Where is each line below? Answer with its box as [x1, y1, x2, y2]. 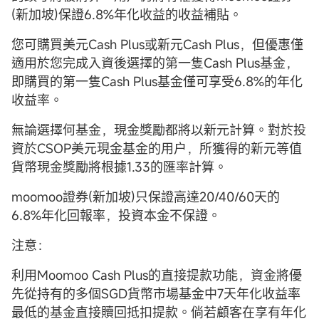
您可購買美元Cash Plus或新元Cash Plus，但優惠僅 [11, 35, 303, 53]
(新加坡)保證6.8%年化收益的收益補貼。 [11, 5, 242, 23]
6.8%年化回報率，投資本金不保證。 [11, 206, 221, 224]
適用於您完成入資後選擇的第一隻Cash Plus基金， [11, 53, 298, 71]
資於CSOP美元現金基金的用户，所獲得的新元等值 [11, 139, 302, 157]
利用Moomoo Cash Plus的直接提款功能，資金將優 [11, 266, 302, 283]
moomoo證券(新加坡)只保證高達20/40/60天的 [11, 187, 280, 205]
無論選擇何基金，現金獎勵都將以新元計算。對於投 [11, 120, 306, 138]
